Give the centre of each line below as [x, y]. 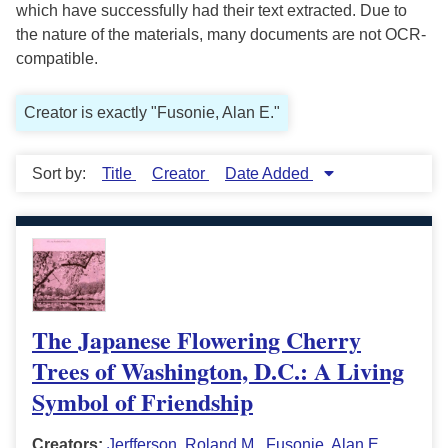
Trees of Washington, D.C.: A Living [218, 371]
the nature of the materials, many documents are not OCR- [221, 35]
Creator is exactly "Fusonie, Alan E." [152, 113]
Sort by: [61, 174]
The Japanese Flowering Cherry [196, 340]
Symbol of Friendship [142, 402]
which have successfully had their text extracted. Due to [211, 11]
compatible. [57, 59]
